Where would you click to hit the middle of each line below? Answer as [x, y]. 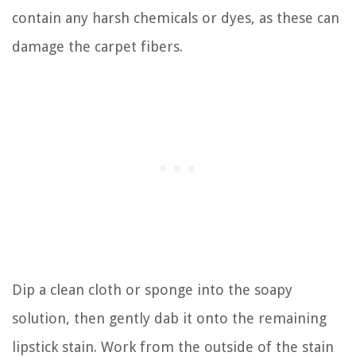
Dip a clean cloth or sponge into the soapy [152, 289]
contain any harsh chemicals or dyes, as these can [176, 17]
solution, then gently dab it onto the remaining [169, 318]
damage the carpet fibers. [97, 46]
